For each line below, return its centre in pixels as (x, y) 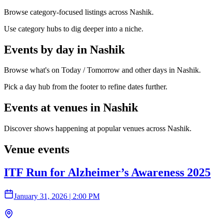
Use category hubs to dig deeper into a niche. (74, 28)
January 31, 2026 (41, 196)
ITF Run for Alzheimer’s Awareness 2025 (107, 173)
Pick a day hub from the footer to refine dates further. (86, 87)
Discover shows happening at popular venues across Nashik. (98, 129)
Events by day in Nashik (64, 49)
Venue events (37, 150)
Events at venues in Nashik (71, 108)
